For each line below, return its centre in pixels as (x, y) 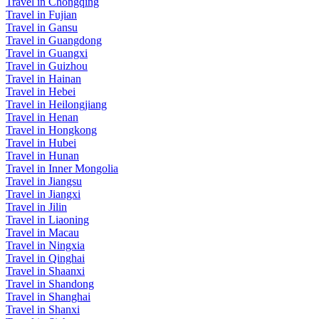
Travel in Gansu (42, 28)
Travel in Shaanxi (45, 271)
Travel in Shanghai (48, 297)
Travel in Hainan (43, 79)
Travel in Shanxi (43, 310)
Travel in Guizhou (47, 66)
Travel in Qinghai (45, 258)
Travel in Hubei (41, 143)
